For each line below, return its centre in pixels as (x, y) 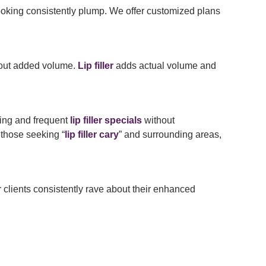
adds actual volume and (165, 66)
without (158, 121)
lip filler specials (106, 121)
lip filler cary (92, 135)
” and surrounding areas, (170, 135)
